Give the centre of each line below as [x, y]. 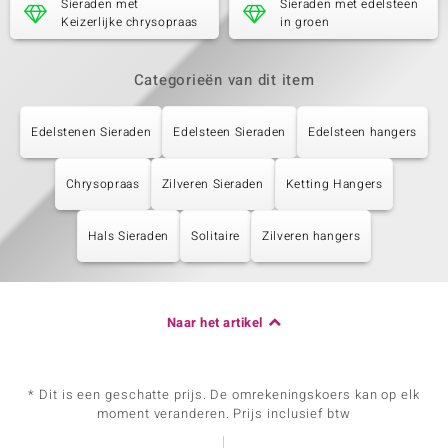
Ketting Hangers [334, 184]
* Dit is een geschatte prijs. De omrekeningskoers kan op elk [224, 394]
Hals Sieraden [128, 236]
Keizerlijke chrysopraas [129, 22]
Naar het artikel [214, 322]
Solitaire [215, 236]
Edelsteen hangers [363, 132]
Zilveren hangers [311, 236]
